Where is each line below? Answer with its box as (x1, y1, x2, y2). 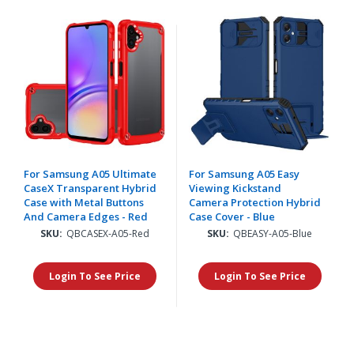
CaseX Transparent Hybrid (24, 180, 156, 195)
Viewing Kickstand (189, 180, 281, 195)
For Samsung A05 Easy (189, 166, 299, 181)
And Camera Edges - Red (24, 209, 148, 224)
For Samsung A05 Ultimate (24, 166, 156, 181)
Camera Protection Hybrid (189, 194, 321, 209)
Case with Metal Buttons (24, 194, 144, 209)
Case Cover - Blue (189, 209, 275, 224)
